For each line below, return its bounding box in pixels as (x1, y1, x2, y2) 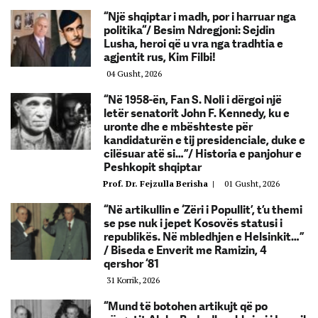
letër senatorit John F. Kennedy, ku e (104, 106, 290, 121)
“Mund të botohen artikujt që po (104, 300, 268, 314)
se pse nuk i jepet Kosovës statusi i (104, 216, 283, 231)
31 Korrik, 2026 (106, 275, 160, 286)
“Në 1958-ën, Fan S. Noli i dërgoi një (104, 93, 282, 107)
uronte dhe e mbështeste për (104, 120, 253, 134)
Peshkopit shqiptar (104, 160, 202, 175)
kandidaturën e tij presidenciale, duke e (104, 133, 305, 148)
